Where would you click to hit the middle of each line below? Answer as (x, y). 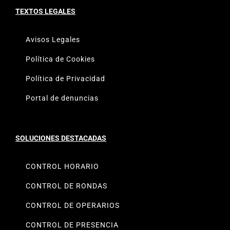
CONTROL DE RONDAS (66, 186)
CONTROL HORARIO (62, 166)
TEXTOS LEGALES (45, 11)
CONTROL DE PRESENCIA (72, 225)
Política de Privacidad (65, 78)
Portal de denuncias (62, 98)
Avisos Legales (53, 39)
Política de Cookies (60, 59)
